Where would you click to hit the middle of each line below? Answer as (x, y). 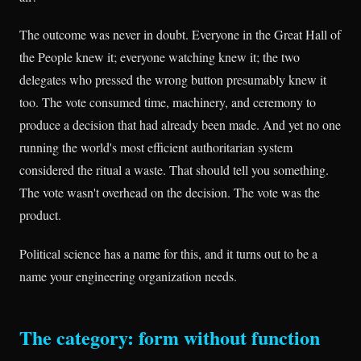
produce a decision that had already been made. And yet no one (180, 125)
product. (40, 215)
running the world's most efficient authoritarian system (156, 147)
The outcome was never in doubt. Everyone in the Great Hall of (180, 35)
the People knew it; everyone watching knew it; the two (160, 57)
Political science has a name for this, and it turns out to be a (168, 253)
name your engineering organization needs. (128, 276)
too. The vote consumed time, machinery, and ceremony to (168, 102)
